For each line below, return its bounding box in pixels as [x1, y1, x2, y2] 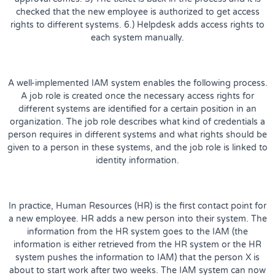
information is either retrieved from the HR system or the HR [14, 239, 261, 250]
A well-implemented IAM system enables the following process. [7, 77, 268, 88]
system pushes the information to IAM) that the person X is [15, 252, 260, 263]
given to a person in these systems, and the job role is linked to [7, 142, 268, 153]
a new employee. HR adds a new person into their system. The [8, 213, 267, 224]
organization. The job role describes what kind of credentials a [10, 116, 265, 127]
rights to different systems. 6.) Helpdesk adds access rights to [10, 19, 265, 30]
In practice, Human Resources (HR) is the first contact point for [9, 200, 266, 211]
